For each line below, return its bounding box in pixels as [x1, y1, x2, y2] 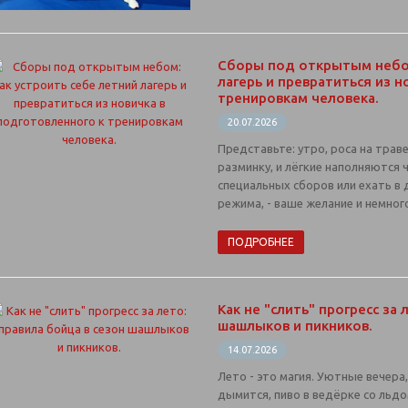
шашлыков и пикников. [218, 317, 372, 333]
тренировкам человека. [218, 89, 379, 106]
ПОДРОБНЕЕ [228, 235, 294, 248]
